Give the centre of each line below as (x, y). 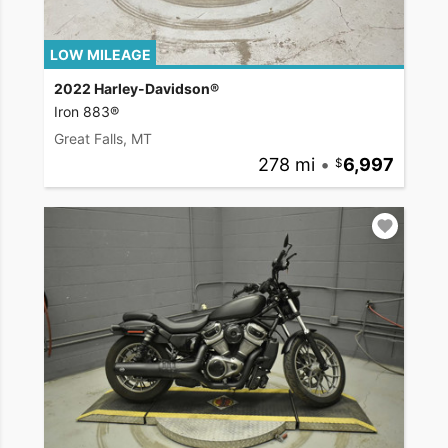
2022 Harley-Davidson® (136, 88)
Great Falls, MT (103, 138)
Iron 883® (86, 111)
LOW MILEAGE (100, 54)
